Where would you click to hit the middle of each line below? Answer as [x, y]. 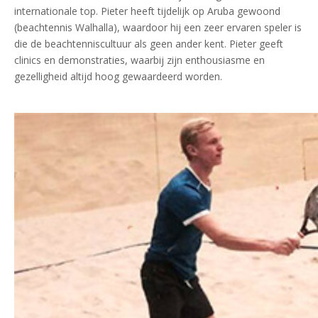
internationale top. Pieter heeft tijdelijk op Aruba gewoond [147, 11]
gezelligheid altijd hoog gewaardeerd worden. [118, 76]
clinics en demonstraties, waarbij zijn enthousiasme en [139, 60]
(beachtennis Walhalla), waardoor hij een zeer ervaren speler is [158, 27]
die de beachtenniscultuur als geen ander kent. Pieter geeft [149, 43]
